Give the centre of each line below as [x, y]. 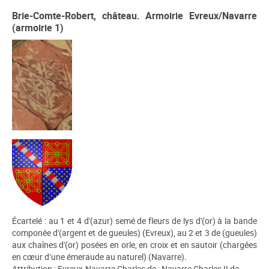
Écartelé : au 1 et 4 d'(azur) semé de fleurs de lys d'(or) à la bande [134, 220]
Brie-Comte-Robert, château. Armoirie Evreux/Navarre [134, 16]
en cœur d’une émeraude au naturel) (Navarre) [98, 256]
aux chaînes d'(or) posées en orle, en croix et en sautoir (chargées [134, 244]
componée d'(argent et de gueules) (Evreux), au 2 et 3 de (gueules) [134, 232]
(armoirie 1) [38, 28]
